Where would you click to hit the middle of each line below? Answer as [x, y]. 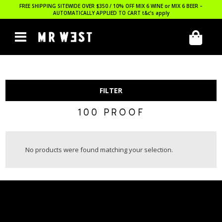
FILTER [111, 90]
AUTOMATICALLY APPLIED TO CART [97, 13]
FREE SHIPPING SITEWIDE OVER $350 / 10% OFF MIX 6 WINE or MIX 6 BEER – [111, 6]
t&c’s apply [156, 13]
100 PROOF [111, 113]
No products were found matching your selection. [99, 150]
